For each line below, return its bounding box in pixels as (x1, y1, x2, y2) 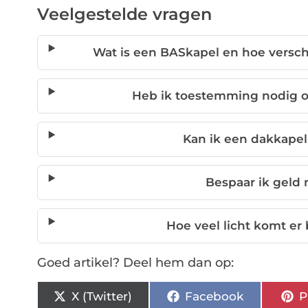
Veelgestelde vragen (36, 4, 212, 25)
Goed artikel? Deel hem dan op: (36, 255, 234, 271)
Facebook (184, 289, 243, 303)
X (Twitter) (71, 289, 133, 303)
